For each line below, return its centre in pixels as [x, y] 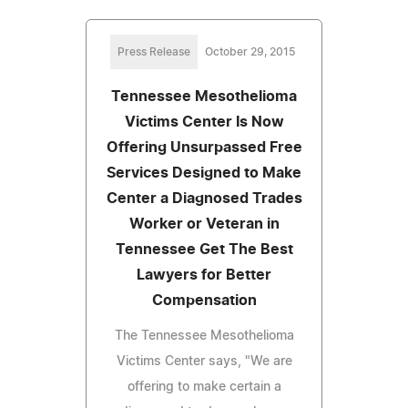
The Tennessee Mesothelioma [204, 336]
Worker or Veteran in [204, 224]
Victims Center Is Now [204, 122]
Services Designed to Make [204, 173]
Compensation [204, 300]
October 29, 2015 [250, 51]
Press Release [153, 51]
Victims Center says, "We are [204, 361]
